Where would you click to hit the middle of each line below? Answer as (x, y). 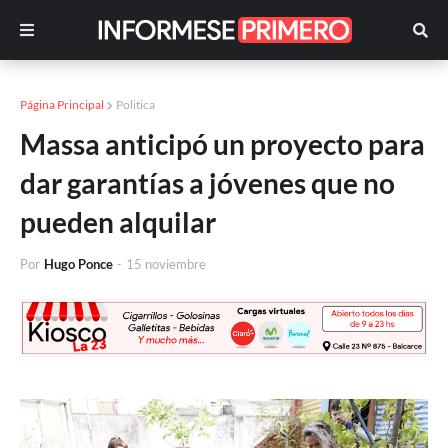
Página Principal (62, 104)
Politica (135, 104)
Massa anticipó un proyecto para (222, 144)
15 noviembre (166, 264)
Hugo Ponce (78, 264)
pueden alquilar (118, 222)
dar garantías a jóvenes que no (207, 183)
